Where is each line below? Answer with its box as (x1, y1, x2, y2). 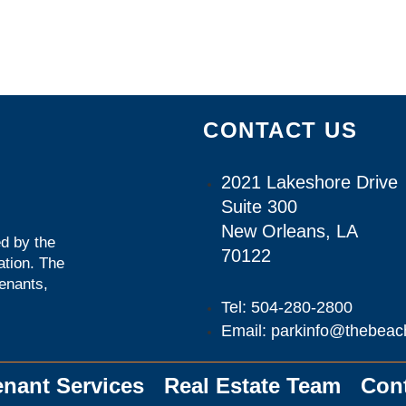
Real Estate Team (164, 373, 341, 398)
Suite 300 (221, 197, 297, 217)
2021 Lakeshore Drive (221, 172, 398, 192)
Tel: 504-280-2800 (221, 298, 353, 316)
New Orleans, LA (221, 221, 358, 241)
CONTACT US (203, 118, 357, 142)
